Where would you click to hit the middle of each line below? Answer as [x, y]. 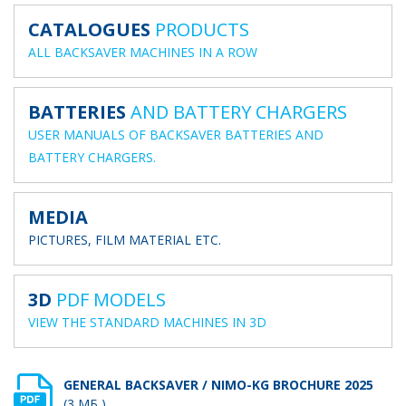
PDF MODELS [109, 300]
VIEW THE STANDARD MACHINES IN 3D [147, 322]
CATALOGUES [89, 29]
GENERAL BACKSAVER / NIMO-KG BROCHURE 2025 [218, 385]
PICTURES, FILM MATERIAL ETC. [125, 240]
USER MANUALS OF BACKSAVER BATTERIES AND [176, 135]
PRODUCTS [200, 29]
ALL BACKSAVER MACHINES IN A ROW [143, 52]
